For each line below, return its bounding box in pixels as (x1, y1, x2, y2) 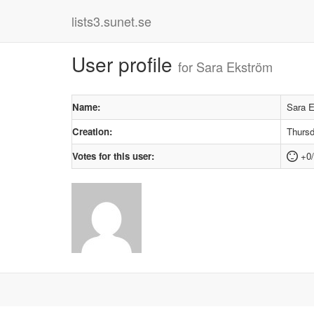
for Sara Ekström (178, 57, 273, 76)
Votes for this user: (72, 149, 154, 163)
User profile (71, 50, 178, 78)
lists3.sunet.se (71, 12, 151, 30)
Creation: (72, 125, 112, 138)
